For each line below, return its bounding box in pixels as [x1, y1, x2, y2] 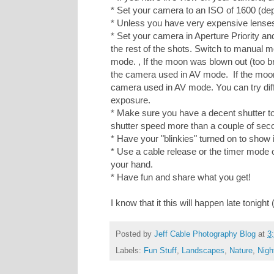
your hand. [111, 159, 153, 170]
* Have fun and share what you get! [111, 172, 251, 183]
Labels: [116, 246, 144, 255]
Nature [229, 246, 253, 255]
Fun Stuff [144, 246, 177, 255]
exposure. [111, 95, 150, 106]
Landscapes [182, 246, 224, 255]
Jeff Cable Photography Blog [154, 229, 256, 239]
